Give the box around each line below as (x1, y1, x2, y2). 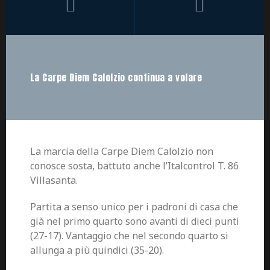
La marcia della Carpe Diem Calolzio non (30, 145, 213, 158)
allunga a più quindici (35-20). (30, 243, 164, 257)
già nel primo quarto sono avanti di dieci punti (30, 215, 239, 228)
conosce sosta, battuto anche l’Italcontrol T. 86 (30, 159, 239, 172)
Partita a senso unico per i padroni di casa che (30, 200, 238, 213)
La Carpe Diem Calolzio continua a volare (30, 71, 202, 84)
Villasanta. (30, 174, 78, 187)
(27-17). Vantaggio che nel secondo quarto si (30, 229, 228, 242)
